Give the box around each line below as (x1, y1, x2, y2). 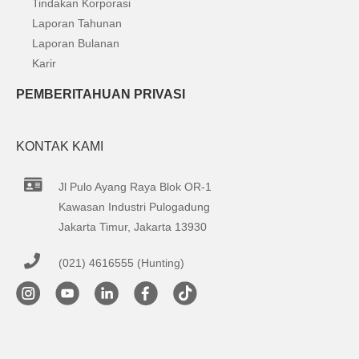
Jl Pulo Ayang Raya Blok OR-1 (58, 180, 212, 193)
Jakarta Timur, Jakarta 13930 (58, 220, 207, 233)
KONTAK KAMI (16, 139, 103, 153)
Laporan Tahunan (32, 17, 122, 30)
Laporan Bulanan (32, 37, 119, 50)
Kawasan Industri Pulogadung (58, 200, 210, 213)
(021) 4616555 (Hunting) (58, 256, 184, 269)
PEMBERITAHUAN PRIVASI (16, 87, 185, 101)
